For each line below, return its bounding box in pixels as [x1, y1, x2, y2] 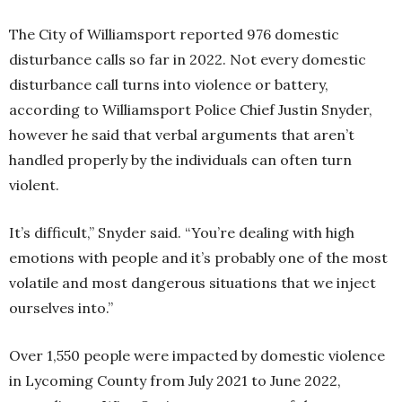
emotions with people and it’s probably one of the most [9, 249, 388, 267]
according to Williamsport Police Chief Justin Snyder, [9, 100, 372, 118]
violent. [9, 176, 59, 194]
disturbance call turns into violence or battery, [9, 75, 328, 93]
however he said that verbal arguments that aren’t [9, 126, 354, 144]
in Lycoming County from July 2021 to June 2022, [9, 371, 341, 389]
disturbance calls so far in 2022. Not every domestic [9, 50, 366, 68]
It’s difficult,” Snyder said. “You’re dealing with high [9, 223, 354, 241]
